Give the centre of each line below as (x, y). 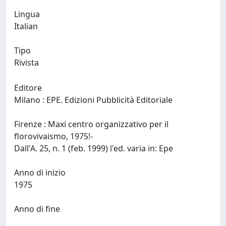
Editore (28, 88)
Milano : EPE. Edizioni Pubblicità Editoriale (94, 100)
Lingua (27, 14)
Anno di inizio (40, 173)
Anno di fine (37, 209)
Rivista (26, 63)
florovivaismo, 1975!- (54, 136)
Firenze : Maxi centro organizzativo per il (91, 124)
